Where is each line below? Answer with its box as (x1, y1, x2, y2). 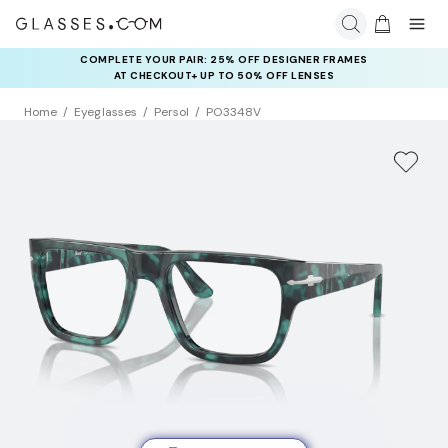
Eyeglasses (74, 104, 137, 121)
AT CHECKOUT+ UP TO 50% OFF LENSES (113, 69, 335, 82)
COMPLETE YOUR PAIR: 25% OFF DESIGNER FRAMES (80, 53, 368, 66)
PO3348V (206, 104, 261, 121)
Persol (153, 104, 190, 121)
